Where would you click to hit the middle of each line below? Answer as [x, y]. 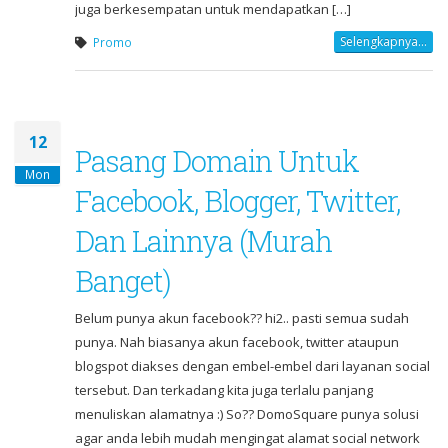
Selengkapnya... [383, 42]
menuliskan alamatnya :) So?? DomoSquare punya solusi [247, 414]
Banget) [123, 281]
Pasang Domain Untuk [217, 161]
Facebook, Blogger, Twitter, [237, 201]
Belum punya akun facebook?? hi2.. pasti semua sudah [242, 318]
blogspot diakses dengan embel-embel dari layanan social [252, 366]
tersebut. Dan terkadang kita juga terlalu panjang [224, 390]
